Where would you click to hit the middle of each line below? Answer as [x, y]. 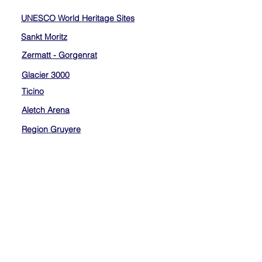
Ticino [33, 91]
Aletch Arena [46, 110]
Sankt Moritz [44, 37]
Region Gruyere [51, 129]
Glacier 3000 [46, 75]
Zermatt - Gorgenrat [59, 55]
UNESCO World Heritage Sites [78, 18]
